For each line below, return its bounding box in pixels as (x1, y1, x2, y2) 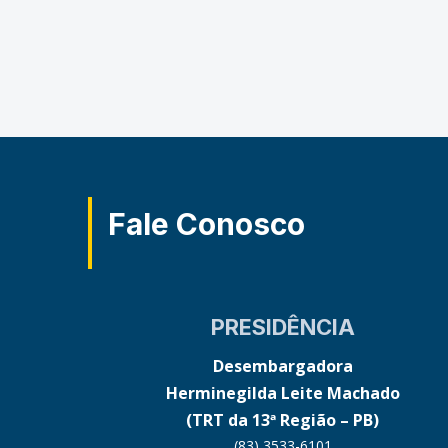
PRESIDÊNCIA (210, 313, 355, 340)
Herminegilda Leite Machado (165, 381, 400, 404)
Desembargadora (212, 354, 353, 377)
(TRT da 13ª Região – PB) (186, 408, 380, 431)
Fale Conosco (108, 205, 305, 242)
